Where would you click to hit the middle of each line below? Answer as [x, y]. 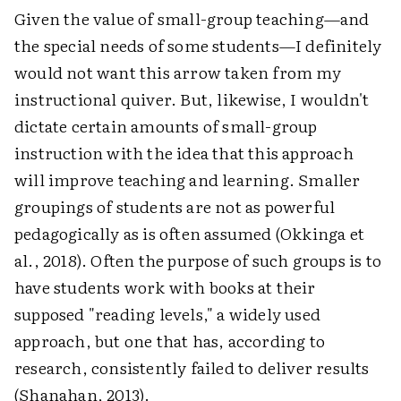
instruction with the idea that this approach [184, 152]
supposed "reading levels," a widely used [168, 313]
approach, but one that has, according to [170, 340]
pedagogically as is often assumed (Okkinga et [190, 233]
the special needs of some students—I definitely [198, 45]
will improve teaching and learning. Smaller [188, 179]
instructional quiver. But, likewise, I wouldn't [192, 98]
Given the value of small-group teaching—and [192, 18]
